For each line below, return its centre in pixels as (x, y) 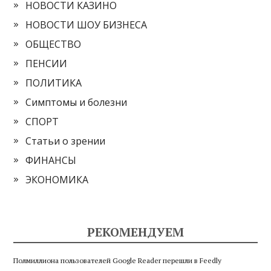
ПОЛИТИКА (54, 83)
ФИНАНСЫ (51, 161)
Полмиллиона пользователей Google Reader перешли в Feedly (118, 261)
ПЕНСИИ (47, 64)
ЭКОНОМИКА (57, 180)
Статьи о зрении (66, 141)
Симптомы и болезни (77, 103)
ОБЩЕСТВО (54, 44)
